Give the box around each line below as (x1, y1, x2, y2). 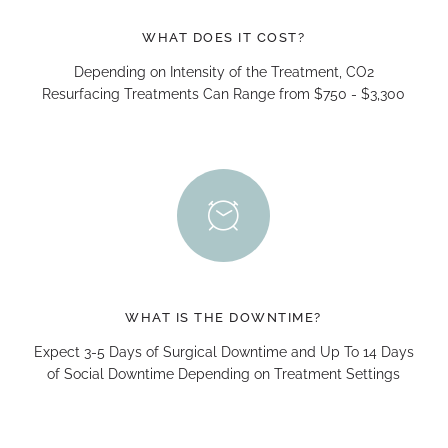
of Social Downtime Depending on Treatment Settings (47, 366, 401, 382)
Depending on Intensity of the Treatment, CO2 (73, 64, 374, 80)
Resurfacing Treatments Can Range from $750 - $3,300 (42, 86, 406, 102)
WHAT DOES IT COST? (142, 30, 306, 45)
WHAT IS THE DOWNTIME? (125, 310, 322, 325)
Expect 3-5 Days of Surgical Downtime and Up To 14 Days (33, 344, 414, 360)
